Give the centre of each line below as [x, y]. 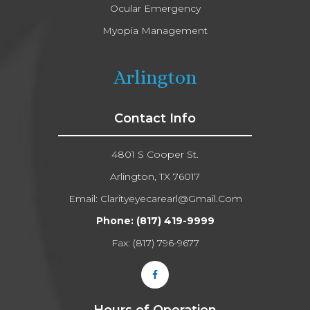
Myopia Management [155, 30]
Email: [84, 198]
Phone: [116, 220]
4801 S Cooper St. [155, 154]
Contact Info [155, 118]
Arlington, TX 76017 [155, 176]
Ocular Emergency [155, 8]
